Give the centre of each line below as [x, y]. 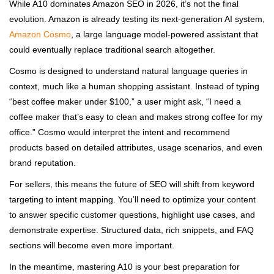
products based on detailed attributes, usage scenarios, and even [136, 147]
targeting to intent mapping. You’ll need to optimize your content [132, 199]
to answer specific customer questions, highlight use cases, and [132, 214]
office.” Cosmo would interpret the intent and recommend [120, 132]
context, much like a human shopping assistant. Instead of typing [134, 86]
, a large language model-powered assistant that [165, 34]
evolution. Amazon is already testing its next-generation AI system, [137, 19]
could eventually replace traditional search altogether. [112, 49]
